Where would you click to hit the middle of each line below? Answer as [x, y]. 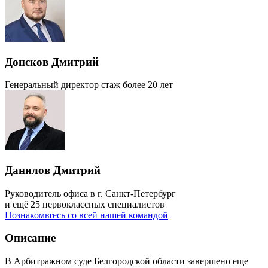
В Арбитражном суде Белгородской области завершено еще [127, 261]
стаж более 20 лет [137, 85]
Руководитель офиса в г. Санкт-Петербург [90, 193]
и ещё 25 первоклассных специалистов [85, 204]
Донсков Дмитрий [52, 62]
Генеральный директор [52, 85]
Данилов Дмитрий [53, 170]
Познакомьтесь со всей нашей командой [86, 215]
